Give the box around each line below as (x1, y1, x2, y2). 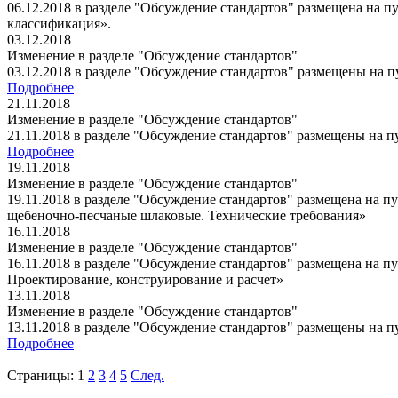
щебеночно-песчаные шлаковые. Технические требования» (7, 207, 366, 223)
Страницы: (7, 367, 74, 383)
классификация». (7, 15, 111, 31)
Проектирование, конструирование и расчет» (7, 271, 283, 287)
